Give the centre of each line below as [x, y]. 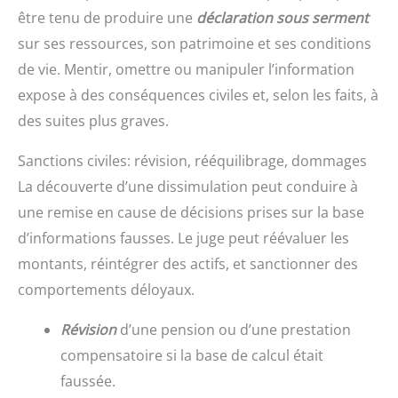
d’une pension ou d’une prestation [234, 330]
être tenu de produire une [107, 18]
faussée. [88, 382]
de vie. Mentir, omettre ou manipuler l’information [186, 70]
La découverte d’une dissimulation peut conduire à [188, 187]
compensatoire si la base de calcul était [192, 356]
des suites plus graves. [93, 121]
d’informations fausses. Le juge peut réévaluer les [183, 239]
